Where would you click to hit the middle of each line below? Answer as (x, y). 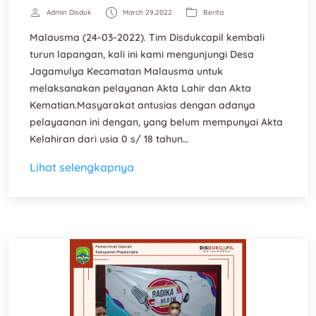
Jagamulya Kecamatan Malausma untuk (126, 71)
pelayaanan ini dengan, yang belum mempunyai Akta (156, 122)
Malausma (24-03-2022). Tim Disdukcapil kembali (147, 37)
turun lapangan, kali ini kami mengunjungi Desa (142, 54)
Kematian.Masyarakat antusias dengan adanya (142, 105)
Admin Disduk (69, 12)
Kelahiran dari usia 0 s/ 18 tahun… (109, 139)
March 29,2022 (147, 12)
